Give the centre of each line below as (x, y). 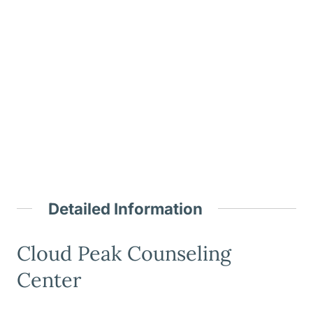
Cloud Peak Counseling (124, 254)
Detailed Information (125, 208)
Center (49, 280)
